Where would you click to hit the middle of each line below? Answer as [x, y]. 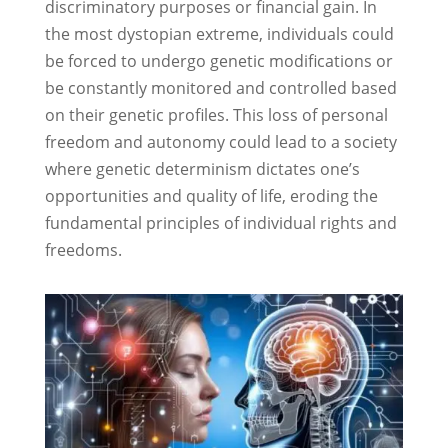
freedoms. [83, 250]
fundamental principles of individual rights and [220, 223]
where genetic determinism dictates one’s [202, 169]
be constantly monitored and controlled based [220, 88]
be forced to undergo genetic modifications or [218, 61]
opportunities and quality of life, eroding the [211, 196]
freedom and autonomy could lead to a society [220, 142]
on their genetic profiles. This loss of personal [216, 115]
